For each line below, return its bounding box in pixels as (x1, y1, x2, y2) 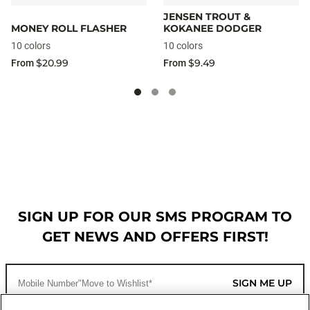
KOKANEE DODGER (163, 21, 262, 35)
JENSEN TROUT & (163, 10, 250, 23)
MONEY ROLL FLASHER (11, 21, 127, 35)
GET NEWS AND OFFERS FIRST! (42, 228, 268, 245)
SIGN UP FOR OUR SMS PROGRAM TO (18, 208, 292, 225)
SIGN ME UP (232, 277, 292, 289)
